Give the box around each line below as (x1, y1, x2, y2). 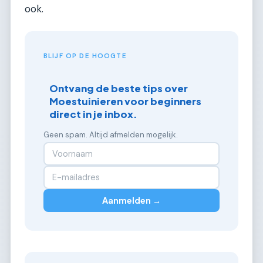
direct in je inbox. (49, 107, 138, 120)
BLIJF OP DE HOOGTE (43, 52, 127, 61)
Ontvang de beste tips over (49, 82, 188, 95)
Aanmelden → (102, 195, 161, 206)
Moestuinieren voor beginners (49, 95, 202, 107)
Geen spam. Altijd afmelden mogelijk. (43, 129, 178, 140)
